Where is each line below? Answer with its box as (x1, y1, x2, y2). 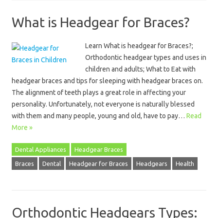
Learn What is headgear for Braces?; (85, 42, 193, 50)
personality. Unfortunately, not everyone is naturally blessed (12, 100, 195, 108)
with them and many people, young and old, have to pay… (12, 112, 186, 120)
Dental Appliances (15, 146, 66, 153)
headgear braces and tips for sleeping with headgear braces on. (12, 77, 203, 85)
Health (176, 160, 194, 167)
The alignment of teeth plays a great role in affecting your (12, 89, 186, 96)
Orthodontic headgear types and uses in (85, 54, 206, 61)
